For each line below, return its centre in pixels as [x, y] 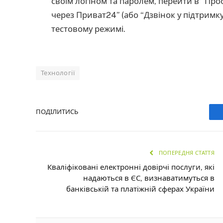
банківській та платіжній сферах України [140, 189]
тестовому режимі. [88, 29]
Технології [58, 73]
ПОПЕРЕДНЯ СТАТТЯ [186, 153]
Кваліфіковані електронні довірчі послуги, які [131, 167]
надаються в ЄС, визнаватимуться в [149, 178]
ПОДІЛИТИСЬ [57, 112]
